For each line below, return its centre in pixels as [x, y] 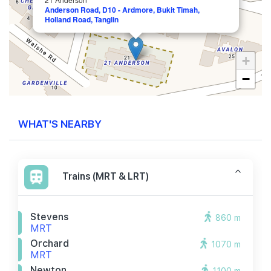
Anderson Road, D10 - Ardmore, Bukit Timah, [122, 10]
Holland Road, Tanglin [82, 19]
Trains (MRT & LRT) [106, 176]
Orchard [50, 243]
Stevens [50, 217]
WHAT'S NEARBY [60, 123]
